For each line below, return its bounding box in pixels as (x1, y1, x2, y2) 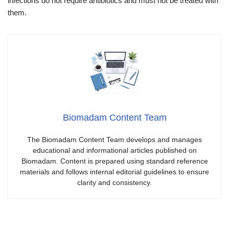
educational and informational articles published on (32, 146, 197, 155)
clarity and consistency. (77, 178, 152, 187)
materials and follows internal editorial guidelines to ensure (20, 168, 209, 176)
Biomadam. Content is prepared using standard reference (21, 157, 208, 166)
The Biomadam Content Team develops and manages (27, 135, 202, 144)
